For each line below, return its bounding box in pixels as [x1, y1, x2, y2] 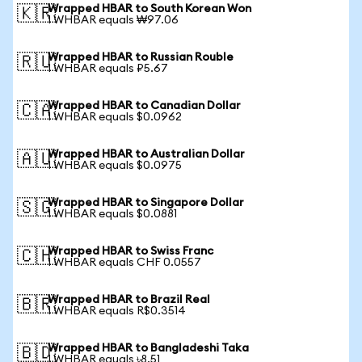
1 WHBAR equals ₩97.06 [48, 15, 179, 26]
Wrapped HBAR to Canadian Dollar [48, 100, 241, 112]
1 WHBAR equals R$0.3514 [48, 305, 186, 317]
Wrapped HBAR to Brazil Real [48, 294, 210, 305]
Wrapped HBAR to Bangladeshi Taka [48, 343, 249, 354]
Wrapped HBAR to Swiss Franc [48, 246, 213, 257]
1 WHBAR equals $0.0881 [48, 208, 177, 220]
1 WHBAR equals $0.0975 [48, 160, 182, 171]
